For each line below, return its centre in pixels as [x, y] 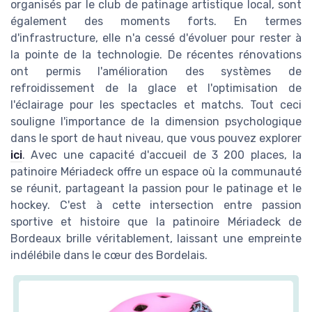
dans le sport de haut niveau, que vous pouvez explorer [156, 139]
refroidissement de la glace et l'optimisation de [156, 88]
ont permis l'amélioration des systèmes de [156, 72]
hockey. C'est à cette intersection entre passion [156, 205]
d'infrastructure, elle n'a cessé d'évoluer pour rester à [156, 38]
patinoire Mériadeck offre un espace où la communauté [156, 172]
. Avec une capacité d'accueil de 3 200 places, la [162, 155]
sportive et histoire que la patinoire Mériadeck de [156, 222]
